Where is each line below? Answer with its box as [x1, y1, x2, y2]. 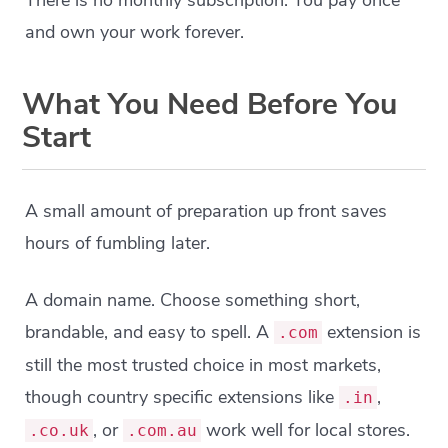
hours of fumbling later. [25, 231, 211, 255]
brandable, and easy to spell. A [25, 320, 275, 344]
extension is [322, 320, 422, 344]
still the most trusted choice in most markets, [25, 353, 382, 377]
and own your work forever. [25, 20, 245, 44]
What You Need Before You [22, 84, 398, 125]
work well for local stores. [201, 418, 411, 442]
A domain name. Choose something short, [25, 288, 361, 312]
